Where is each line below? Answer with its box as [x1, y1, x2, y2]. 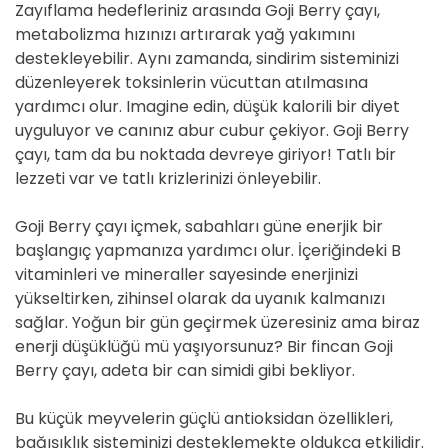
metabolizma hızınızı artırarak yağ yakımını [15, 23, 355, 46]
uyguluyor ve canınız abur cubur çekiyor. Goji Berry [15, 119, 409, 142]
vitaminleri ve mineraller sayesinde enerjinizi [15, 263, 358, 286]
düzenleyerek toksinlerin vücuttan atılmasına [15, 71, 368, 94]
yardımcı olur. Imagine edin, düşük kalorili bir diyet [15, 95, 400, 118]
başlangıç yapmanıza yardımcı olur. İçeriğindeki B [15, 239, 401, 262]
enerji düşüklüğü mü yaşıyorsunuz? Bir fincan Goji [15, 335, 393, 358]
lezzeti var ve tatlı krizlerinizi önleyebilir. [15, 167, 321, 190]
